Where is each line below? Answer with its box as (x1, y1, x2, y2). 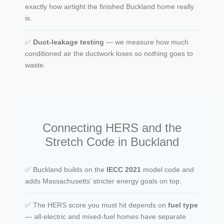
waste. (25, 60, 45, 69)
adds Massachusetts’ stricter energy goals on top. (25, 176, 181, 185)
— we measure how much (104, 37, 188, 46)
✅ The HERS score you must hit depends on (25, 200, 168, 209)
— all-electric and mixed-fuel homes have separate (25, 212, 186, 220)
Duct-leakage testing (33, 37, 104, 46)
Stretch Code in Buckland (45, 134, 179, 148)
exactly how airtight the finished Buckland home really (25, 2, 194, 10)
